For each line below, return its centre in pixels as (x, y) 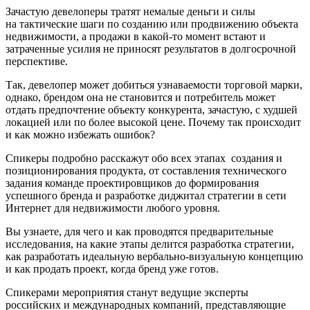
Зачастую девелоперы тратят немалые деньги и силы (130, 12)
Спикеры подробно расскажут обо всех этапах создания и (144, 158)
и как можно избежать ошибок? (80, 135)
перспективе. (37, 62)
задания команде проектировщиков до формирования (132, 183)
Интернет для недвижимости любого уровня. (113, 208)
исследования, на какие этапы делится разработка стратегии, (150, 244)
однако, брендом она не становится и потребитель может (140, 98)
